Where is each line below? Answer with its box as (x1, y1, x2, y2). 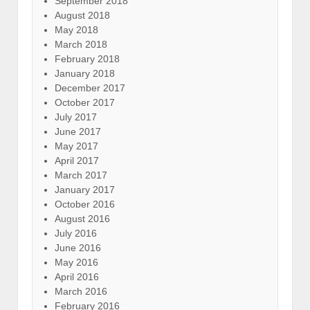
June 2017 (55, 125, 101, 137)
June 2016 (55, 241, 101, 253)
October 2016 (55, 198, 115, 210)
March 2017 (55, 169, 107, 181)
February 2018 (55, 53, 120, 64)
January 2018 (55, 67, 115, 79)
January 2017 (55, 183, 115, 195)
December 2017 (55, 82, 125, 93)
